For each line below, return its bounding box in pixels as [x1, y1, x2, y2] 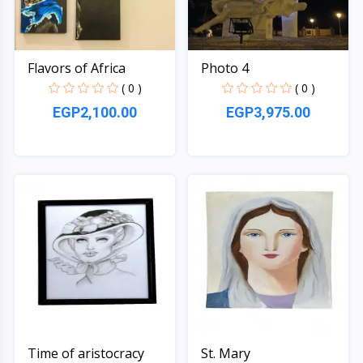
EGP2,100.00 [53, 103, 137, 121]
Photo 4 [201, 58, 249, 77]
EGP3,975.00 [226, 103, 310, 121]
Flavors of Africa [28, 58, 126, 77]
